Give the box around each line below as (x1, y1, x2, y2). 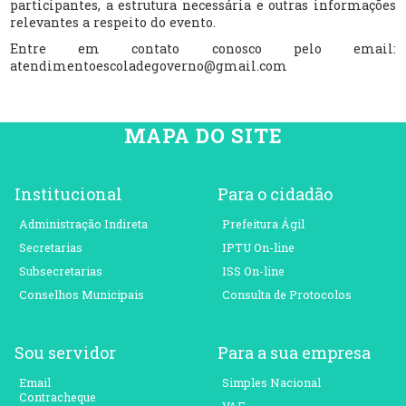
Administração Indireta (19, 217, 148, 232)
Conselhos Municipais (19, 287, 144, 303)
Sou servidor (14, 342, 116, 364)
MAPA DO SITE (123, 122, 283, 150)
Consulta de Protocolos (222, 287, 352, 303)
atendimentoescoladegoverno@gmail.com (10, 56, 288, 74)
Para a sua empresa (217, 342, 371, 364)
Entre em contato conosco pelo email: (10, 39, 396, 57)
